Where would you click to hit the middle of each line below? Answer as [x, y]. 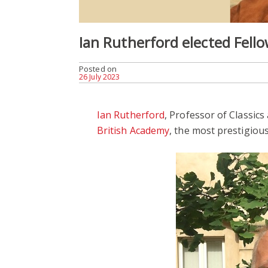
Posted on [98, 68]
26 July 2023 [100, 77]
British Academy [133, 130]
